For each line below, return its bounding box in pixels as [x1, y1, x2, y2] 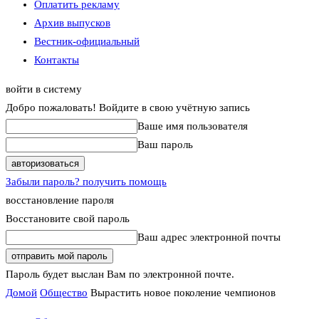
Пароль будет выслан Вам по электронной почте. [6, 268, 234, 280]
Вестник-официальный [34, 36, 140, 47]
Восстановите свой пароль [6, 213, 130, 224]
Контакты [34, 54, 79, 66]
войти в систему [6, 83, 82, 95]
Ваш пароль [137, 139, 193, 150]
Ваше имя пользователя [137, 120, 248, 132]
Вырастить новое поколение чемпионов [90, 287, 276, 298]
